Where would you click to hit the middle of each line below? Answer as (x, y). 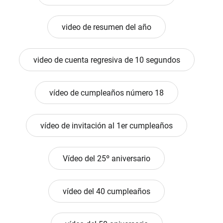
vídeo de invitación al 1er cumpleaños (107, 126)
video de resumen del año (107, 27)
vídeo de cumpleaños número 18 (107, 93)
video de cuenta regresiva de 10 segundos (107, 60)
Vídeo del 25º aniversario (107, 159)
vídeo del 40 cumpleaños (107, 192)
